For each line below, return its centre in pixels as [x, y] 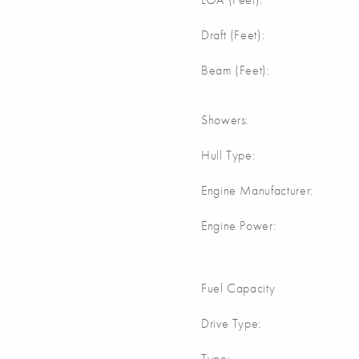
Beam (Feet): [236, 71]
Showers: [225, 120]
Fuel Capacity [238, 288]
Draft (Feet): [233, 35]
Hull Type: [228, 155]
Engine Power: [239, 226]
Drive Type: [232, 324]
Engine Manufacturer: [257, 191]
